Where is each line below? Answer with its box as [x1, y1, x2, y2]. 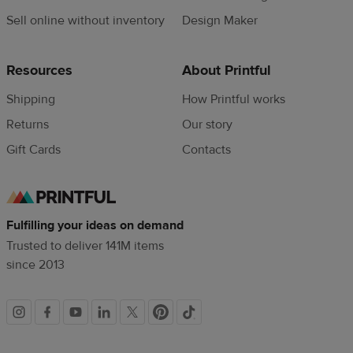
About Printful [182, 61, 272, 80]
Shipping [6, 91, 55, 107]
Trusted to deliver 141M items [6, 237, 165, 254]
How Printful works [182, 91, 286, 107]
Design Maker [182, 13, 258, 28]
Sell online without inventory [6, 13, 165, 28]
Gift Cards [6, 142, 61, 158]
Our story [182, 117, 233, 132]
